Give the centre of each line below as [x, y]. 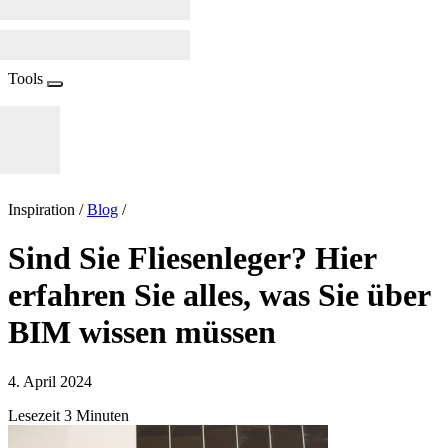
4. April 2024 [50, 381]
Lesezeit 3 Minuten [68, 415]
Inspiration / [47, 209]
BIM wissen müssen [142, 332]
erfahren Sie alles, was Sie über [219, 295]
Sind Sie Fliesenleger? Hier [192, 258]
